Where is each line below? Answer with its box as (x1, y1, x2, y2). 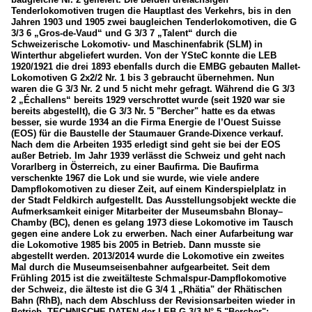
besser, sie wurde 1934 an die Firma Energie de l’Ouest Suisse (11, 116, 281, 127)
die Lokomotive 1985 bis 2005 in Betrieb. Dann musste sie (11, 239, 260, 250)
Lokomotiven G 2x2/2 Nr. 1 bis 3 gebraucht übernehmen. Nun (11, 72, 274, 83)
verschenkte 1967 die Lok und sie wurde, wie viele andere (11, 172, 259, 183)
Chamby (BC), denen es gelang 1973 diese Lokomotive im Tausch (11, 217, 293, 228)
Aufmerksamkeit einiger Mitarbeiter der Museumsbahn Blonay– (11, 205, 283, 217)
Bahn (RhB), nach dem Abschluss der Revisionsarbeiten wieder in (11, 295, 295, 306)
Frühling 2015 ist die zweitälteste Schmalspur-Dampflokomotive (11, 272, 286, 283)
